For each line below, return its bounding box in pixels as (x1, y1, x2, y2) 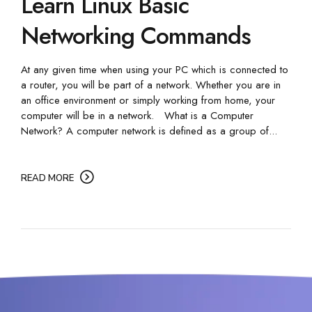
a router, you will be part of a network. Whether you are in (21, 77, 281, 93)
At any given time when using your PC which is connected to (21, 61, 288, 77)
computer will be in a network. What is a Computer (21, 107, 253, 123)
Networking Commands (21, 18, 251, 53)
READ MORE (21, 171, 74, 185)
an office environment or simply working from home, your (21, 92, 275, 108)
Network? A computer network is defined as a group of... (21, 123, 277, 139)
